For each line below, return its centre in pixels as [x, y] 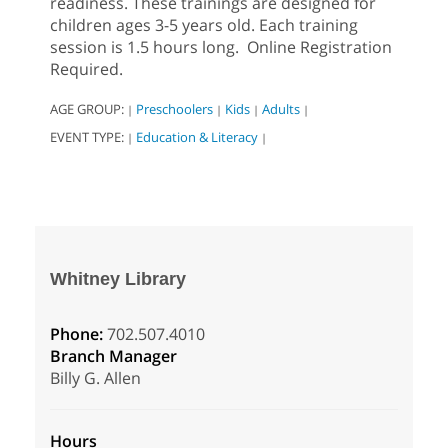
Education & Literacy [197, 137]
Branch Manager [113, 356]
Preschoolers [174, 109]
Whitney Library [118, 279]
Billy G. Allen [95, 378]
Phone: [78, 334]
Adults [281, 109]
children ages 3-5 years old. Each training [204, 25]
